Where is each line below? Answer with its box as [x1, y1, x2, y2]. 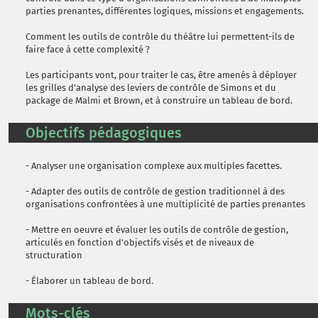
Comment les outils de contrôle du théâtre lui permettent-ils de [26, 31, 295, 42]
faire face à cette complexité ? [26, 44, 150, 55]
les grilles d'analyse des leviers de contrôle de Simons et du [26, 82, 276, 93]
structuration [26, 250, 82, 261]
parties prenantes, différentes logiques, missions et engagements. [26, 6, 304, 16]
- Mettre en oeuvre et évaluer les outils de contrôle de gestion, [26, 224, 288, 235]
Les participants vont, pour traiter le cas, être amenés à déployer [26, 70, 297, 80]
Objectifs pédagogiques [26, 124, 182, 141]
